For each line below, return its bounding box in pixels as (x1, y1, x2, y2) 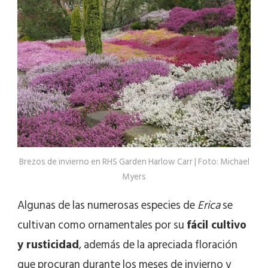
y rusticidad (17, 236, 79, 255)
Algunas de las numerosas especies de (17, 196, 197, 215)
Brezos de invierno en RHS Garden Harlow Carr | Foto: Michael (19, 155, 249, 169)
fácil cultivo (187, 216, 246, 235)
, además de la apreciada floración (79, 236, 237, 255)
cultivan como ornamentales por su (17, 216, 187, 235)
